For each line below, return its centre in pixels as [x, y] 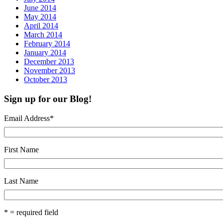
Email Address [27, 118]
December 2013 [49, 62]
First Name [21, 149]
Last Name [21, 181]
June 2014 [40, 8]
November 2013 [50, 71]
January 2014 [45, 53]
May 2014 [40, 17]
